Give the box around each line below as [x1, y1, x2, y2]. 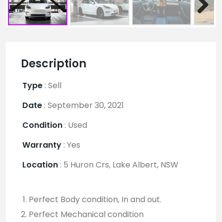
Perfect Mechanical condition [29, 209, 144, 221]
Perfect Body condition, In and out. [29, 194, 162, 206]
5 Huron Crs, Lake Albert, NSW [61, 159, 178, 171]
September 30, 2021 [46, 100, 124, 111]
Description [21, 56, 86, 72]
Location [22, 159, 58, 171]
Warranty [22, 139, 61, 151]
